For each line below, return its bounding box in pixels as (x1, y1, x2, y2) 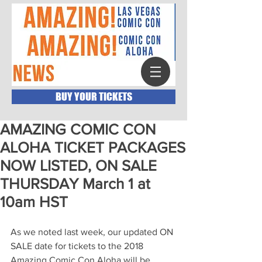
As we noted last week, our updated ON (11, 227, 175, 237)
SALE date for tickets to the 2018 (11, 241, 146, 251)
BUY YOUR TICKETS (55, 90, 132, 103)
